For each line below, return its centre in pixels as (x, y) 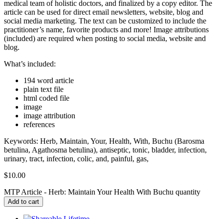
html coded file (46, 98)
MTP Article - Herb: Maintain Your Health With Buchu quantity (102, 192)
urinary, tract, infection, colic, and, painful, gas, (76, 158)
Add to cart (23, 201)
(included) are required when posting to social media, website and (105, 38)
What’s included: (30, 64)
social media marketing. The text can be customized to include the (105, 21)
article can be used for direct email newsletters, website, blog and (104, 12)
